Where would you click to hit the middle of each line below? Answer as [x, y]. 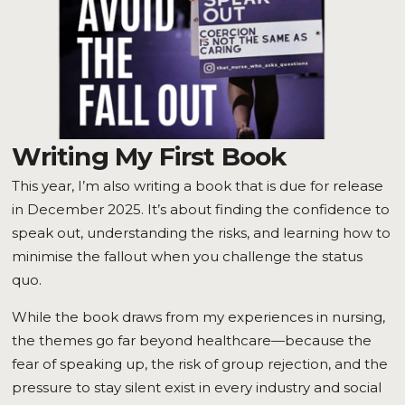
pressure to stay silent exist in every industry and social [197, 387]
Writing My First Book [149, 157]
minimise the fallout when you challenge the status [188, 257]
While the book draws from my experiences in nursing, [199, 316]
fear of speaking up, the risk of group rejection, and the [200, 363]
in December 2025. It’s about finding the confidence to [201, 210]
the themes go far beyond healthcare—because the [192, 340]
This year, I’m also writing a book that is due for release [198, 186]
